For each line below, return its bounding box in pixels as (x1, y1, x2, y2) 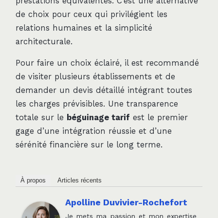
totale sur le (16, 113, 67, 123)
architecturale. (16, 36, 73, 46)
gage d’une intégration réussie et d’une (16, 127, 172, 136)
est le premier (130, 113, 188, 123)
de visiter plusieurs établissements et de (16, 72, 175, 82)
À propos (20, 176, 46, 184)
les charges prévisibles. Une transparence (16, 99, 178, 109)
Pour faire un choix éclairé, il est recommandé (16, 58, 199, 68)
